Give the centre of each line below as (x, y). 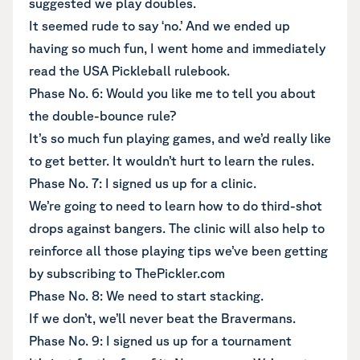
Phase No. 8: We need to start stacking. (146, 296)
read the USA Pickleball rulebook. (129, 71)
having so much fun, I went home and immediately (177, 48)
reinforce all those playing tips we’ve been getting (178, 251)
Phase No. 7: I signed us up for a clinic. (143, 183)
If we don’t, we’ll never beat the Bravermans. (162, 318)
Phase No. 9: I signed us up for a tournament (160, 341)
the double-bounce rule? (102, 116)
